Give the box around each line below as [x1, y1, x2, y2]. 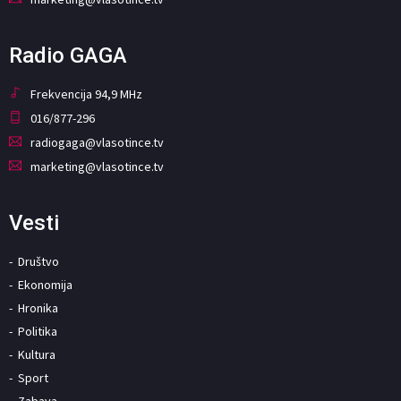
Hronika [18, 300, 58, 317]
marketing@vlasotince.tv [30, 158, 164, 175]
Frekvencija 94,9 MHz [30, 86, 142, 103]
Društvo [18, 253, 59, 270]
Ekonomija [18, 277, 73, 294]
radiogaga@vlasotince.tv [30, 134, 164, 151]
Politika [18, 323, 57, 340]
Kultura [18, 346, 55, 363]
